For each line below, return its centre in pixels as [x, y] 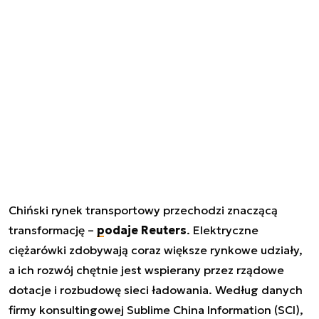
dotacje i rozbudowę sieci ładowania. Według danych [156, 289]
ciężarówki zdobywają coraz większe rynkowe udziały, [156, 250]
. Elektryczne [223, 230]
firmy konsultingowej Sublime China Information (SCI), [156, 309]
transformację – [53, 230]
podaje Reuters [142, 230]
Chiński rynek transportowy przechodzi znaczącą [143, 210]
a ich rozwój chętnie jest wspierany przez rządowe [146, 270]
